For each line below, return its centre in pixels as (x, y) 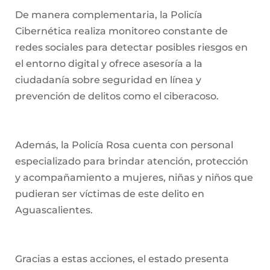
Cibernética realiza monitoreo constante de (121, 31)
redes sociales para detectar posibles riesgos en (131, 48)
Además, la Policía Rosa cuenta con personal (124, 145)
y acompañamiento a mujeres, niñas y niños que (134, 178)
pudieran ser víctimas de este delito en (110, 194)
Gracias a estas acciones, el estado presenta (122, 259)
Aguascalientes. (54, 210)
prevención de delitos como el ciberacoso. (117, 96)
